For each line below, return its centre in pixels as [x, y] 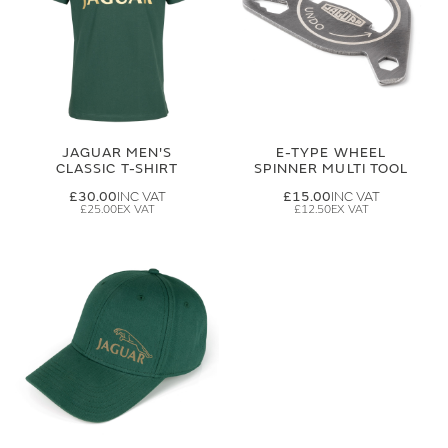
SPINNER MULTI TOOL [331, 168]
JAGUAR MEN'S [117, 152]
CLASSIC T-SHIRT [117, 168]
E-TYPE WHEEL [331, 152]
